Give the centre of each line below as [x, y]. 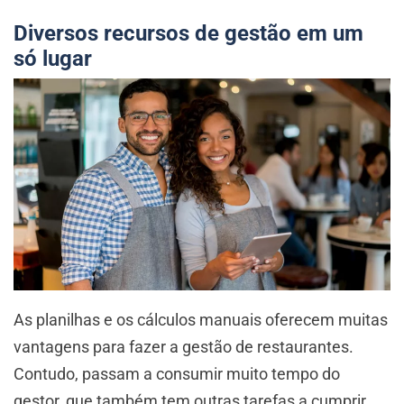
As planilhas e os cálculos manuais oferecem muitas [201, 320]
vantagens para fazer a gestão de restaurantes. [184, 347]
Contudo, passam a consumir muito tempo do [177, 374]
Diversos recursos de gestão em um [188, 34]
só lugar [53, 59]
